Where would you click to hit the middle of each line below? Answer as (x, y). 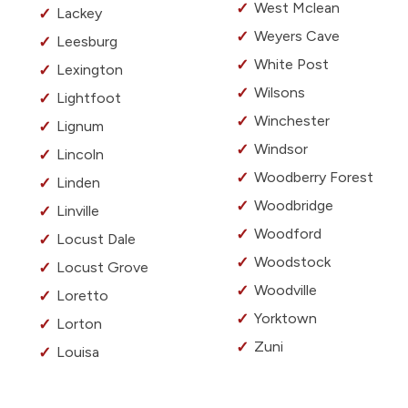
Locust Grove (102, 268)
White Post (291, 65)
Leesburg (87, 42)
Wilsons (280, 93)
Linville (78, 211)
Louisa (78, 352)
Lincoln (80, 155)
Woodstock (292, 262)
